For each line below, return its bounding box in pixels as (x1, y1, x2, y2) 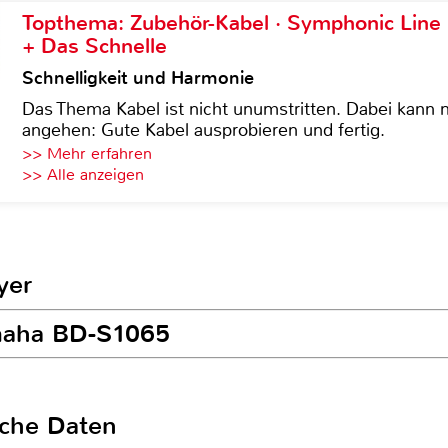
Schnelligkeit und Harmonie (22, 66, 254, 90)
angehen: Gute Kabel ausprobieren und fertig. (22, 118, 385, 142)
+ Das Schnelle (22, 32, 167, 60)
